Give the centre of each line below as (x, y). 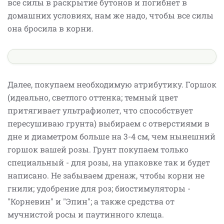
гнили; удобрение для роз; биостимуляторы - (99, 188)
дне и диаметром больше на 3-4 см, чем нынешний (111, 136)
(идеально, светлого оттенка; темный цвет (93, 97)
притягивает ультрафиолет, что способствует (100, 110)
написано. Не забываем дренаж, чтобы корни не (106, 175)
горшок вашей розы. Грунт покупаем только (98, 149)
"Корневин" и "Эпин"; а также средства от (91, 201)
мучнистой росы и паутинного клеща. (87, 214)
